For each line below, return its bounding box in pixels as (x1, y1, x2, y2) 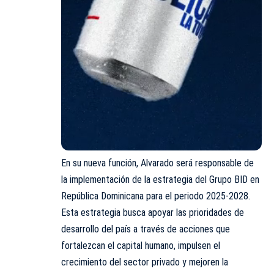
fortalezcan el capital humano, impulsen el (61, 240, 220, 252)
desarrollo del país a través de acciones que (61, 223, 230, 235)
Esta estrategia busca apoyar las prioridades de (61, 207, 244, 219)
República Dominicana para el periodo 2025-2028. (61, 190, 250, 202)
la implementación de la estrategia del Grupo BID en (61, 174, 259, 186)
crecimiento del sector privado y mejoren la (61, 256, 228, 268)
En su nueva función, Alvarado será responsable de (61, 157, 254, 169)
